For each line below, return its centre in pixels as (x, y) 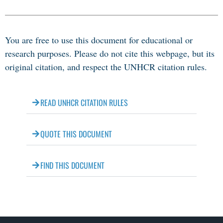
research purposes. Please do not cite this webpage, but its (110, 53)
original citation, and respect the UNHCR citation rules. (106, 67)
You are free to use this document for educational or (99, 40)
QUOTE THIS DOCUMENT (76, 134)
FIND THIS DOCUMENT (72, 165)
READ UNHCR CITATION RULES (84, 103)
